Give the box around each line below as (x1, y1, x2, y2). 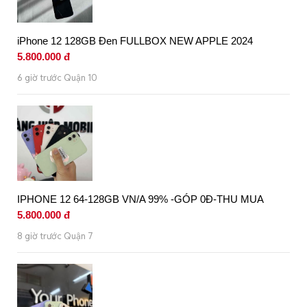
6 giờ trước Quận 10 (17, 72, 97, 84)
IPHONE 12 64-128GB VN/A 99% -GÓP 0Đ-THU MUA (17, 193, 264, 206)
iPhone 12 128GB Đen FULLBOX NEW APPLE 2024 (17, 35, 253, 47)
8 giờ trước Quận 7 (17, 230, 93, 243)
